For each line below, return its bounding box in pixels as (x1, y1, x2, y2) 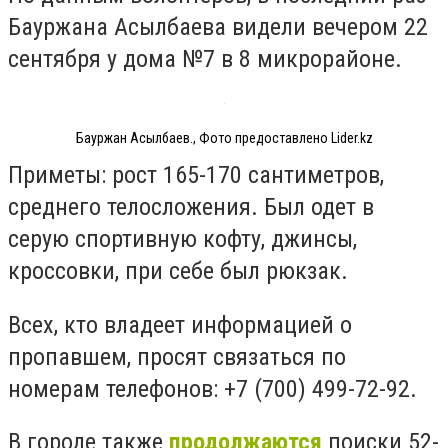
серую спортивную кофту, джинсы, (8, 225, 357, 254)
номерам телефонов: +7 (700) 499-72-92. (8, 374, 417, 403)
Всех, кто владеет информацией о (8, 310, 352, 339)
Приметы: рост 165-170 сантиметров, (8, 161, 384, 190)
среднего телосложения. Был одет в (8, 193, 374, 222)
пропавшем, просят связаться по (8, 342, 346, 371)
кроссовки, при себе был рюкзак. (8, 257, 348, 286)
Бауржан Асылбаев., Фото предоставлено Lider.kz (75, 129, 373, 146)
